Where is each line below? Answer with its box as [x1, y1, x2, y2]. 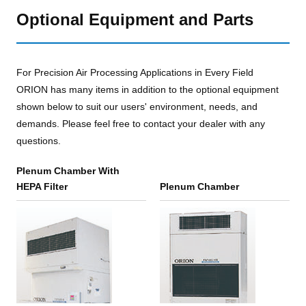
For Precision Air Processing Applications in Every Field [16, 67, 253, 79]
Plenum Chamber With [16, 165, 120, 177]
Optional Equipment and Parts [16, 10, 253, 29]
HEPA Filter [16, 181, 68, 193]
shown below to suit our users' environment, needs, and [16, 101, 258, 113]
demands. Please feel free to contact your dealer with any [16, 118, 265, 130]
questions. [16, 135, 61, 147]
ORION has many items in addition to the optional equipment [16, 84, 279, 96]
